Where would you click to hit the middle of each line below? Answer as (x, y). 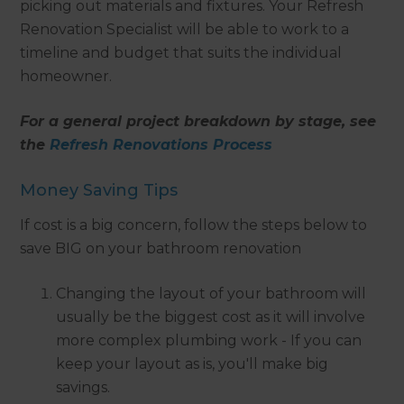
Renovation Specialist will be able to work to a (185, 30)
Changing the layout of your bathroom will (211, 294)
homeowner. (66, 77)
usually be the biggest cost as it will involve (211, 317)
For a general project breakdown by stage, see (198, 122)
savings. (83, 388)
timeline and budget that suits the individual (181, 53)
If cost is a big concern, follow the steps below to (194, 225)
